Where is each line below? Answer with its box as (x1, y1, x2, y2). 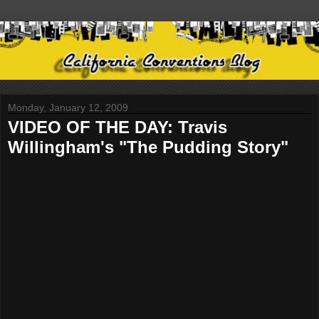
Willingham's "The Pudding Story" (8, 137, 288, 157)
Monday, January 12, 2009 (8, 101, 128, 113)
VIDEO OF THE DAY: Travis (8, 117, 227, 137)
